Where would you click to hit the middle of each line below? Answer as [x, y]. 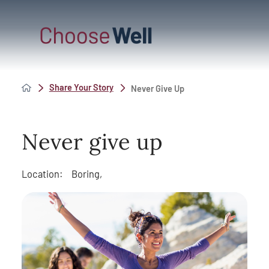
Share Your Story [81, 87]
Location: [42, 174]
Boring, [86, 174]
